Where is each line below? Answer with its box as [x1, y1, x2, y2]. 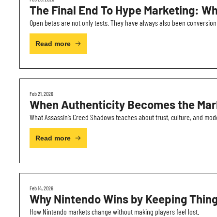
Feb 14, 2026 [30, 185, 53, 191]
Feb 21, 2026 [30, 90, 53, 97]
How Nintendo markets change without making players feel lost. [30, 207, 199, 216]
